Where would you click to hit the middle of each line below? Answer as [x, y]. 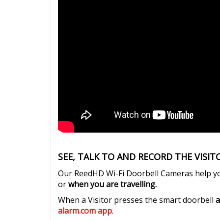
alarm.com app [85, 210]
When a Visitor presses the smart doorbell [137, 200]
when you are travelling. [112, 184]
